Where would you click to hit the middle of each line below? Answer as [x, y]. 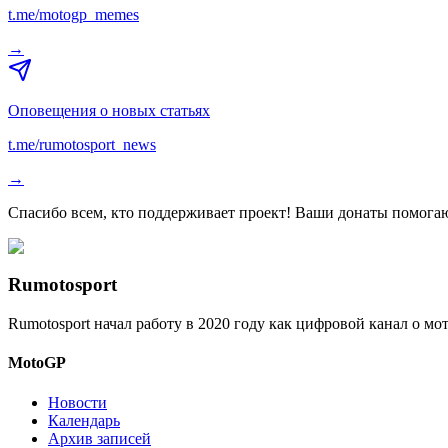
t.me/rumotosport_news [82, 144]
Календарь [84, 420]
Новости [77, 402]
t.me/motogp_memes [73, 14]
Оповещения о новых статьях [109, 110]
